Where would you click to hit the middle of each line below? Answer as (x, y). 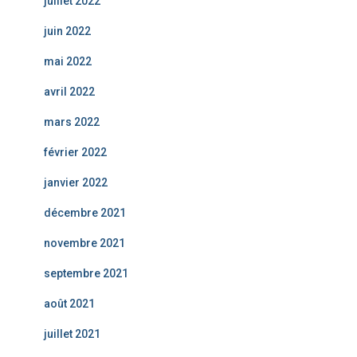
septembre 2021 (86, 273)
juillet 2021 (72, 334)
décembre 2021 (85, 213)
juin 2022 (67, 31)
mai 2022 (68, 61)
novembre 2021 (84, 243)
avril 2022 (69, 92)
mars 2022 (72, 122)
